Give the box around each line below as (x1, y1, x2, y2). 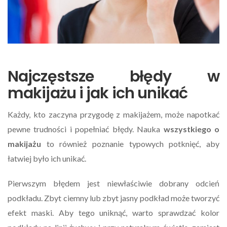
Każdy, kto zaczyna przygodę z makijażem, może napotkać (8, 109, 219, 119)
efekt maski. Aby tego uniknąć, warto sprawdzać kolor (8, 207, 219, 217)
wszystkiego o (163, 124, 220, 134)
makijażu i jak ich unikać (8, 82, 188, 104)
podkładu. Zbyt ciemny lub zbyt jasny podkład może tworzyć (8, 193, 219, 203)
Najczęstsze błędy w (8, 65, 219, 87)
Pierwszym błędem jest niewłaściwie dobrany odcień (8, 178, 219, 188)
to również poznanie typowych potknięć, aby (41, 138, 219, 148)
